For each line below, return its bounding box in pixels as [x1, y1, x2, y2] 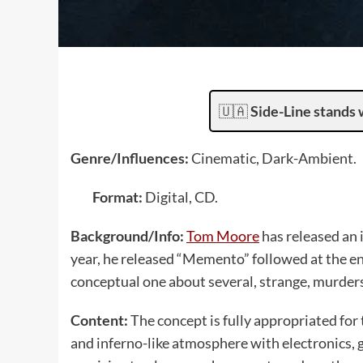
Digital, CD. [145, 187, 218, 206]
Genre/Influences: [70, 148, 191, 167]
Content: [70, 310, 130, 329]
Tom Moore [186, 226, 259, 245]
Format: [92, 187, 145, 206]
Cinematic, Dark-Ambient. [191, 148, 357, 167]
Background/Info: [70, 226, 186, 245]
